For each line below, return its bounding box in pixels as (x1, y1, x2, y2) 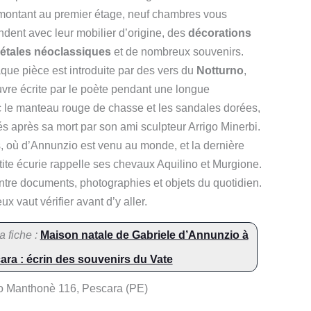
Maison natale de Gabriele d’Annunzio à (40, 228, 249, 241)
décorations (188, 26, 251, 39)
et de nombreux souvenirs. (111, 45, 244, 58)
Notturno (196, 64, 244, 76)
